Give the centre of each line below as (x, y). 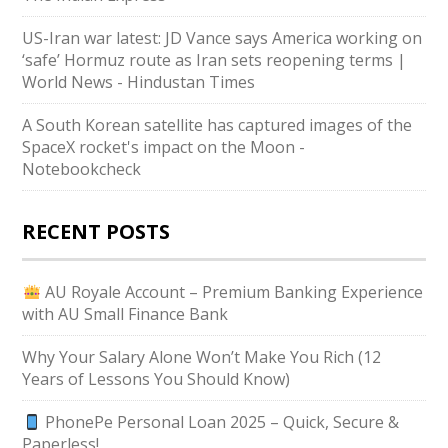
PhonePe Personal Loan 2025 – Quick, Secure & (219, 422)
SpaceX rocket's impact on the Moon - (164, 147)
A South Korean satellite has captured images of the (217, 125)
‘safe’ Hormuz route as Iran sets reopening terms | (214, 60)
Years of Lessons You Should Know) (156, 379)
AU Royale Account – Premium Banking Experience (231, 292)
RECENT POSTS (96, 231)
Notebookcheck (82, 169)
